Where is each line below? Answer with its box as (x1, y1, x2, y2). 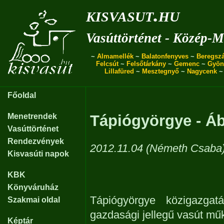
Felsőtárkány (126, 60, 166, 67)
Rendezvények (7, 137, 64, 145)
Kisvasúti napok (7, 149, 69, 158)
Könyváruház (7, 183, 58, 191)
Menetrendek (7, 112, 57, 120)
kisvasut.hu (86, 3, 179, 26)
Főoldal (7, 91, 36, 99)
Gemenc (174, 60, 199, 67)
